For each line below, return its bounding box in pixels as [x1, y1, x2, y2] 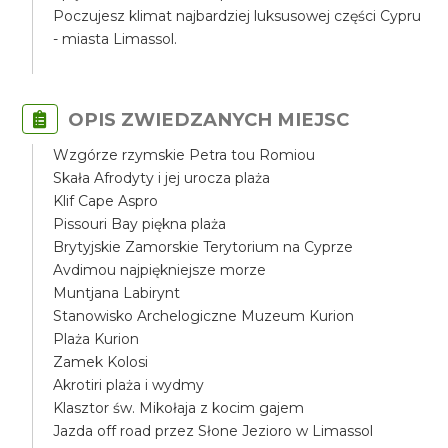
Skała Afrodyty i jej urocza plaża [53, 169, 271, 187]
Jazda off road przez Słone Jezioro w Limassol [53, 422, 374, 440]
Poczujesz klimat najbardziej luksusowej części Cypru [53, 7, 422, 25]
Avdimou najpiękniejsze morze [53, 261, 267, 279]
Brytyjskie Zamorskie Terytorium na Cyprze [53, 238, 354, 256]
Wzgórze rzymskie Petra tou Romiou [53, 146, 316, 164]
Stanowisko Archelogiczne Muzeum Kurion [53, 307, 355, 325]
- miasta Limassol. [53, 30, 178, 48]
